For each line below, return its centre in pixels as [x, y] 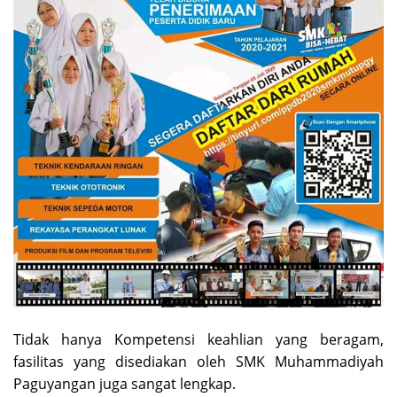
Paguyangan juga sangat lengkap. [125, 384]
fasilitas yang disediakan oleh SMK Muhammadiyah [198, 362]
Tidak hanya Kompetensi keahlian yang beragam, [198, 340]
